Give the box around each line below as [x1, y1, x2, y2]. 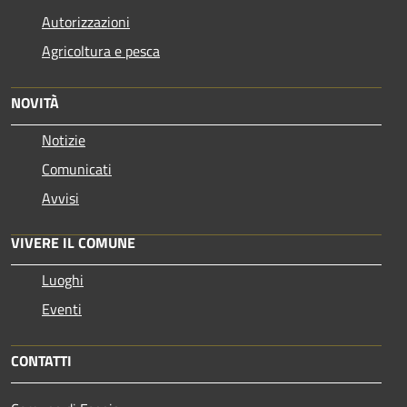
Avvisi [42, 186, 79, 209]
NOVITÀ [11, 91, 59, 114]
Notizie [42, 128, 85, 151]
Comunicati [42, 157, 112, 180]
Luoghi [42, 268, 84, 291]
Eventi [42, 297, 82, 320]
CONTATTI [11, 349, 72, 372]
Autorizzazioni [42, 10, 130, 33]
